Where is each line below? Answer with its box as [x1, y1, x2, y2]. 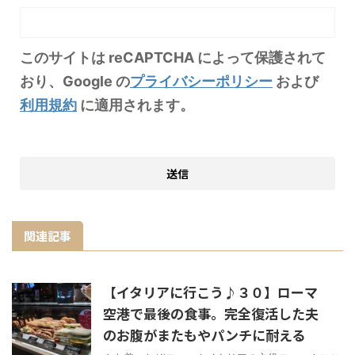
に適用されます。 [77, 96, 194, 113]
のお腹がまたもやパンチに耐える [103, 324, 305, 345]
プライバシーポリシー [130, 72, 273, 90]
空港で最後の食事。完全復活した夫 [103, 303, 319, 323]
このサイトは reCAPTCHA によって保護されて [20, 48, 326, 66]
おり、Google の [20, 72, 130, 90]
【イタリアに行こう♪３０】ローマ [103, 281, 318, 302]
